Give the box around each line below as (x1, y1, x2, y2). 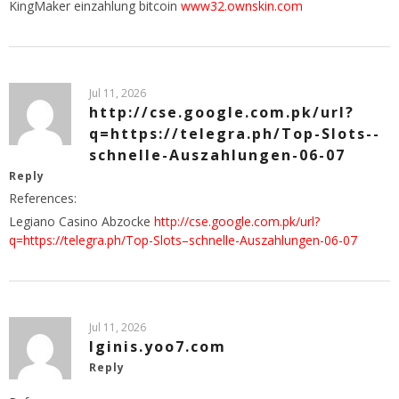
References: (9, 189, 77, 207)
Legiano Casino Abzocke (9, 212, 154, 230)
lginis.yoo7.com (89, 336, 226, 356)
